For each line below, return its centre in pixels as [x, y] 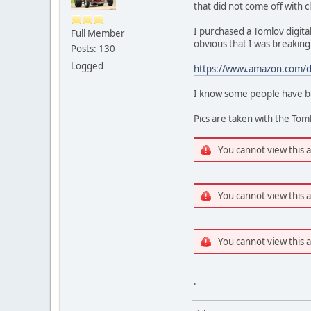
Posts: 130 [93, 49]
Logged [87, 66]
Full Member [98, 34]
